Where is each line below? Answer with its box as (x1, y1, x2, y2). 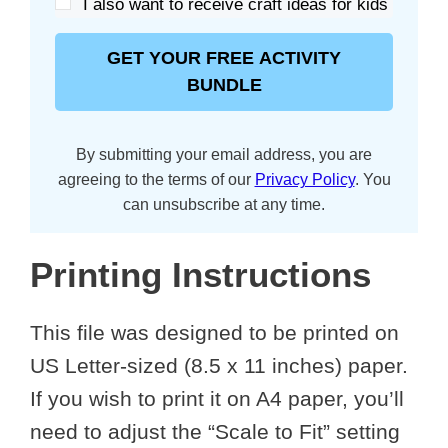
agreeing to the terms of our (57, 170, 255, 188)
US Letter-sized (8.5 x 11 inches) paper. (30, 353, 408, 377)
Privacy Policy (254, 170, 355, 188)
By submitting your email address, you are (76, 145, 372, 163)
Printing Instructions (30, 254, 371, 294)
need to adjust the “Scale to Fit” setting (30, 419, 400, 443)
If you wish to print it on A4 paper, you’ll (30, 386, 404, 410)
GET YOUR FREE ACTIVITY (107, 47, 341, 68)
